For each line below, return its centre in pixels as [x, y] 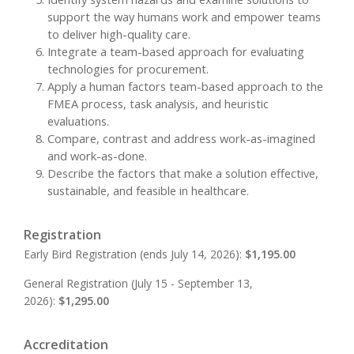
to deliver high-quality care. [119, 34]
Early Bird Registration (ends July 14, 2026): [134, 254]
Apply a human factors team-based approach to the [185, 87]
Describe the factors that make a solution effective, [183, 173]
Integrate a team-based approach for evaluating [176, 52]
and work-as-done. [97, 156]
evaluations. [78, 121]
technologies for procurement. [128, 69]
